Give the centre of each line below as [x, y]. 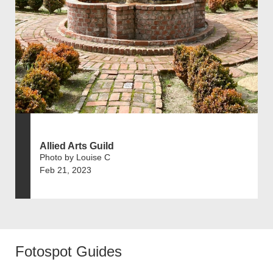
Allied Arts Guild [77, 146]
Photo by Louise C [75, 157]
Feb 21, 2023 [66, 170]
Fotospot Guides [69, 251]
